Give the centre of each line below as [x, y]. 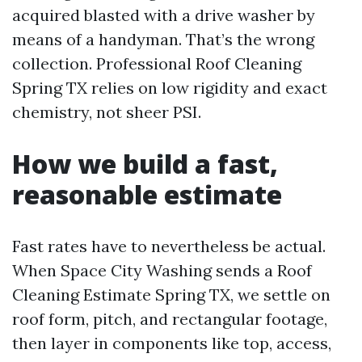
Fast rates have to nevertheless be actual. [169, 246]
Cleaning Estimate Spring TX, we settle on [171, 295]
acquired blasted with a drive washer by [164, 15]
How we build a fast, [145, 164]
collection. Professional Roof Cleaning [157, 63]
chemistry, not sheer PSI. [107, 112]
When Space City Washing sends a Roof [162, 270]
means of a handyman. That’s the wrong [163, 39]
